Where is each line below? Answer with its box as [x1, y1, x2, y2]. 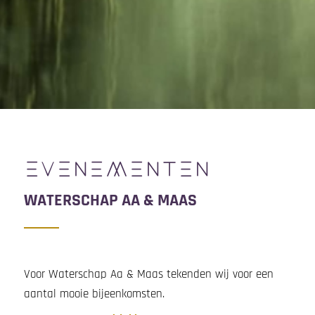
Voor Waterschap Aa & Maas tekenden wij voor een [23, 266, 274, 282]
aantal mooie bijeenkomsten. [23, 285, 165, 302]
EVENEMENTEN [23, 159, 210, 180]
